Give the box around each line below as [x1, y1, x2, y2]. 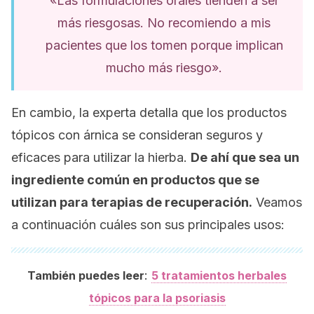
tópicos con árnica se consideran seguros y [11, 128, 263, 142]
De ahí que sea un [191, 150, 299, 165]
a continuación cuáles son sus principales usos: [11, 217, 285, 232]
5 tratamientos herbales [151, 268, 287, 282]
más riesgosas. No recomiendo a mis [57, 15, 271, 30]
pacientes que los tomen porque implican [45, 38, 283, 53]
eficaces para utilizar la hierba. [11, 150, 191, 165]
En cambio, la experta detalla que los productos [11, 105, 287, 120]
